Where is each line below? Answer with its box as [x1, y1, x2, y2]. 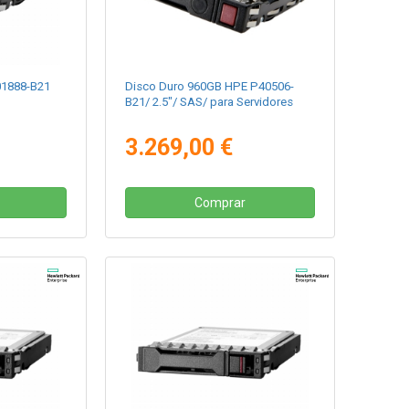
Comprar [194, 195, 246, 211]
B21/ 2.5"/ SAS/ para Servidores [125, 95, 294, 110]
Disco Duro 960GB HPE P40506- [125, 79, 295, 94]
